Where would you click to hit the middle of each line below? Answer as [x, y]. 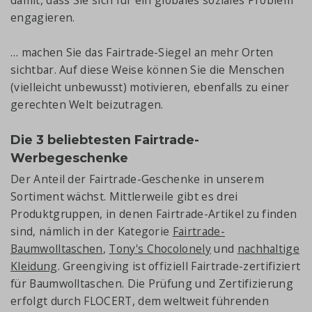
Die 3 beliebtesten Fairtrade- [105, 140]
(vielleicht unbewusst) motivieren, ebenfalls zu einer [150, 87]
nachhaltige [268, 249]
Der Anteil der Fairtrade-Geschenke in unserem [138, 179]
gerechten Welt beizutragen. [88, 105]
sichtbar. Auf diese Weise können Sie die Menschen [148, 70]
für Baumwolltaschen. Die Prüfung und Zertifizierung [152, 284]
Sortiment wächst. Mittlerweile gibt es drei [124, 197]
